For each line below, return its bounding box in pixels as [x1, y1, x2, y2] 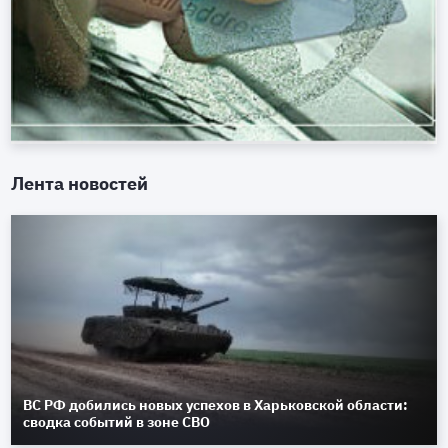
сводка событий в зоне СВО [23, 413, 211, 432]
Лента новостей [11, 172, 149, 196]
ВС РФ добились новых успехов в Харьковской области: [23, 396, 409, 415]
